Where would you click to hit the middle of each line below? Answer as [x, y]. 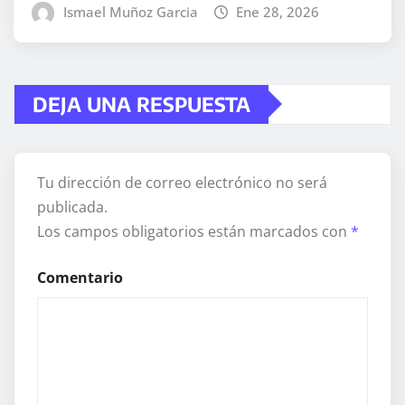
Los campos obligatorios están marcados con [194, 231]
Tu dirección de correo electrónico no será [182, 182]
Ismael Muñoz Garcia [130, 11]
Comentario [80, 277]
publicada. [72, 207]
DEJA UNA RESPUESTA [141, 104]
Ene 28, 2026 [278, 11]
